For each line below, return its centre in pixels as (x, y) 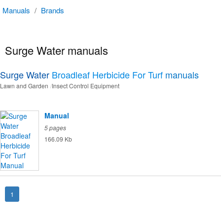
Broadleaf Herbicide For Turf (107, 75)
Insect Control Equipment (86, 86)
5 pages (55, 128)
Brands (53, 10)
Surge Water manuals (56, 50)
